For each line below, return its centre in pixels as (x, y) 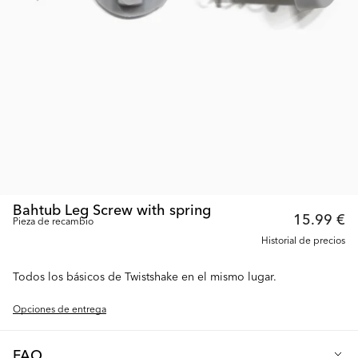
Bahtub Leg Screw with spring (112, 209)
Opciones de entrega (60, 308)
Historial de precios (303, 239)
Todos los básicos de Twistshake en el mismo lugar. (145, 276)
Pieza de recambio (53, 220)
